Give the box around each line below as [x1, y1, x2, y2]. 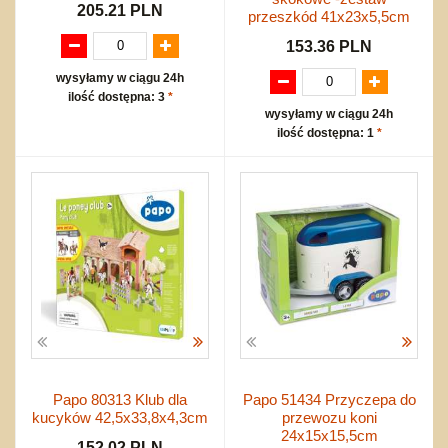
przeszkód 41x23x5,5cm [248, 7, 410, 25]
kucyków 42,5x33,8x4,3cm [32, 408, 208, 426]
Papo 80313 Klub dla [53, 390, 187, 408]
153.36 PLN [286, 37, 372, 55]
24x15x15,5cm [280, 426, 378, 444]
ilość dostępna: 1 [276, 125, 377, 140]
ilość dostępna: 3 [67, 89, 168, 104]
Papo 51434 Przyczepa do [242, 390, 416, 408]
